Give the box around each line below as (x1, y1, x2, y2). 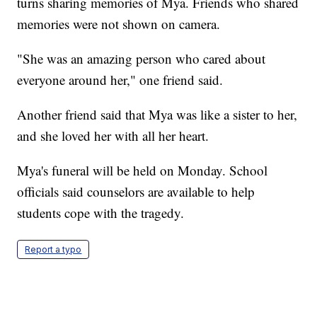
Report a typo (25, 244, 82, 255)
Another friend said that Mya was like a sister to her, (17, 105, 298, 124)
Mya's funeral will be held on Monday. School (17, 161, 268, 180)
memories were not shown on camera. (17, 15, 221, 33)
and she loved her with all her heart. (17, 127, 209, 145)
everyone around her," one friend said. (17, 71, 224, 89)
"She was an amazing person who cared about (17, 50, 266, 68)
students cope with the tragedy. (17, 204, 185, 222)
